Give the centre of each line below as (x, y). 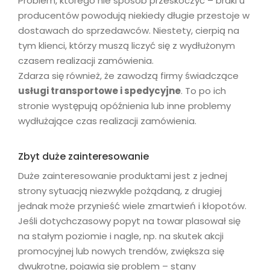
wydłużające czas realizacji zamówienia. (107, 121)
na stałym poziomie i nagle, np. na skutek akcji (121, 236)
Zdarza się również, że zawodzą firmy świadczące (128, 75)
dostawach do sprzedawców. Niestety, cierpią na (129, 30)
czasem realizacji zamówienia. (86, 60)
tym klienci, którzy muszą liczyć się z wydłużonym (127, 45)
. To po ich (203, 90)
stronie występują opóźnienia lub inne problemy (124, 105)
